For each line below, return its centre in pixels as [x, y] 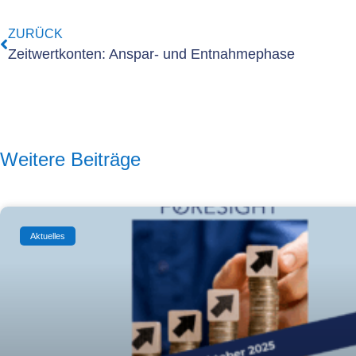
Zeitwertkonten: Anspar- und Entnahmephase [151, 54]
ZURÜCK [35, 34]
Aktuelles [48, 236]
